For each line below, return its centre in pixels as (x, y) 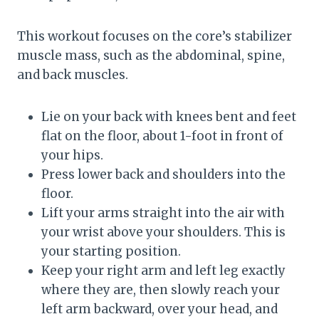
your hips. (72, 156)
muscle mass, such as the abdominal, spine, (151, 56)
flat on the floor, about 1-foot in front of (162, 136)
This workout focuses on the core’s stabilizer (155, 37)
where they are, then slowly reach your (161, 290)
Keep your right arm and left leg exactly (163, 271)
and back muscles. (73, 75)
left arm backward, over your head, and (159, 309)
